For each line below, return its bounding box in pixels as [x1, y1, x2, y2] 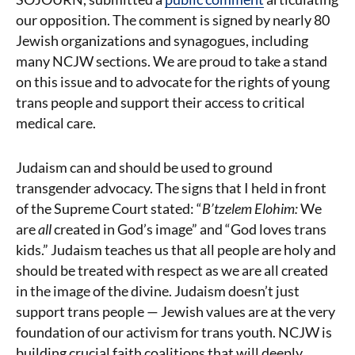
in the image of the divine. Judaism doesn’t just [16, 282, 300, 300]
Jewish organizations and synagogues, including [16, 32, 308, 49]
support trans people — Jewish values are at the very [16, 303, 335, 320]
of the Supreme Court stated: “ [16, 200, 202, 217]
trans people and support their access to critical [16, 94, 305, 111]
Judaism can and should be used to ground [16, 158, 273, 176]
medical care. [16, 114, 98, 132]
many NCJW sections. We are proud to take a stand [16, 52, 327, 70]
